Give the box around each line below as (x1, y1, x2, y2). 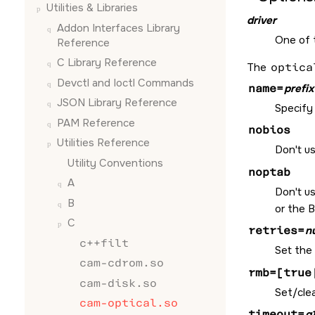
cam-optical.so (79, 296, 178, 310)
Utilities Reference (57, 136, 150, 150)
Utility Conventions (67, 155, 163, 170)
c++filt (79, 236, 129, 250)
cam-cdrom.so (79, 256, 164, 270)
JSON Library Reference (57, 96, 177, 110)
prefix (284, 81, 314, 96)
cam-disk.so (79, 276, 157, 290)
